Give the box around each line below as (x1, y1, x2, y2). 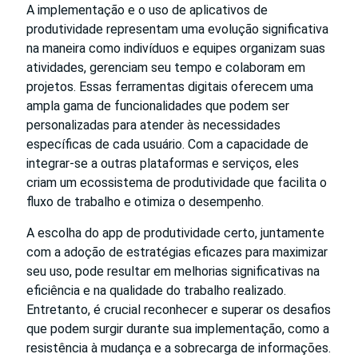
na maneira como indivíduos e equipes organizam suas (26, 41, 325, 57)
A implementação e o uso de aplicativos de (26, 2, 268, 18)
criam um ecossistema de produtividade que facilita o (26, 175, 327, 191)
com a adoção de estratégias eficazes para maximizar (26, 245, 328, 261)
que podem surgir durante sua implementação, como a (26, 321, 329, 337)
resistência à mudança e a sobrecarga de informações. (26, 340, 331, 356)
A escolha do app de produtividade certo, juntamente (26, 225, 324, 241)
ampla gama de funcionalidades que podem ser (26, 98, 289, 114)
